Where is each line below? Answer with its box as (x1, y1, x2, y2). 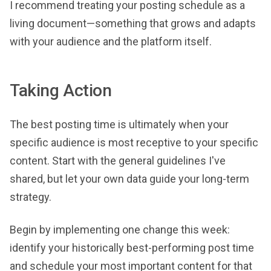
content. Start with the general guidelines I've (10, 154, 226, 167)
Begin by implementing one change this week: (10, 223, 230, 236)
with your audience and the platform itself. (10, 35, 212, 48)
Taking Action (10, 80, 112, 100)
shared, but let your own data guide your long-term (10, 172, 249, 185)
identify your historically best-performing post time (10, 241, 254, 254)
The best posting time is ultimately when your (10, 118, 229, 131)
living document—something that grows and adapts (10, 17, 256, 30)
